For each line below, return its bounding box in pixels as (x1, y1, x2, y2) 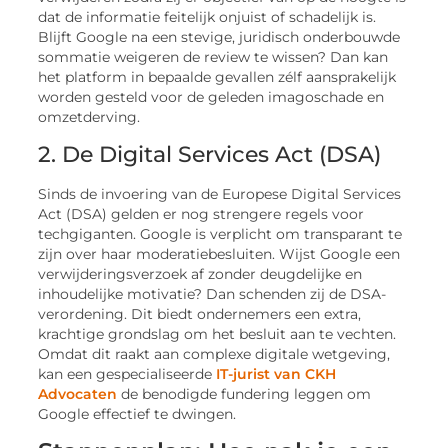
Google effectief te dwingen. (38, 405, 237, 422)
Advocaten (38, 385, 118, 402)
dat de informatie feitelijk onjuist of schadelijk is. (38, 9, 377, 26)
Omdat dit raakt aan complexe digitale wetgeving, (38, 345, 391, 362)
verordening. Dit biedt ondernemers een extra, (38, 305, 362, 322)
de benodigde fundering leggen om (117, 385, 372, 402)
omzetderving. (38, 109, 141, 126)
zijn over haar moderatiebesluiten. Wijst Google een (38, 245, 401, 262)
